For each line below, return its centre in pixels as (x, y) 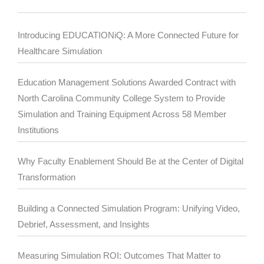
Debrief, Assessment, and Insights (84, 224)
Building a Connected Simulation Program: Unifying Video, (129, 208)
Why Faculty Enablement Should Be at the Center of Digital (131, 161)
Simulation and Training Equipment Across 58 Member (122, 114)
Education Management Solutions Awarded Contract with (127, 82)
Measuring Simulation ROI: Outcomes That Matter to (119, 255)
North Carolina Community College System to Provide (121, 98)
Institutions (38, 130)
